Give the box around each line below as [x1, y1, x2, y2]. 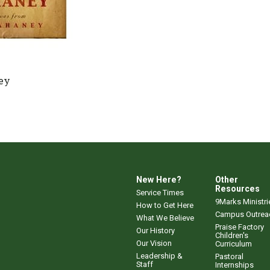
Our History [136, 225, 175, 235]
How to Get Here [136, 200, 193, 210]
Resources [215, 183, 260, 193]
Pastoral [215, 251, 243, 261]
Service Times [136, 187, 184, 197]
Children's [215, 230, 248, 240]
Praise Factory [215, 222, 264, 231]
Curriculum [215, 239, 252, 248]
